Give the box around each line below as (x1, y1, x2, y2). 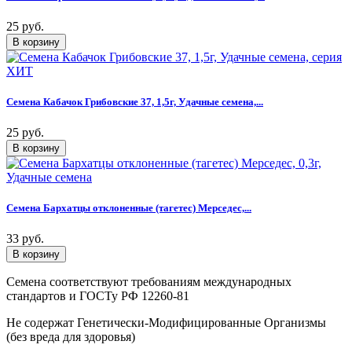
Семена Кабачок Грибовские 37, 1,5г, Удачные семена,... (6, 95, 263, 108)
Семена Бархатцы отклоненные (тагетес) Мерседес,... (6, 202, 251, 214)
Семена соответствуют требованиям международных (6, 275, 291, 289)
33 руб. (6, 232, 44, 246)
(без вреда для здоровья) (6, 330, 135, 344)
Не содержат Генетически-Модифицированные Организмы (6, 316, 326, 330)
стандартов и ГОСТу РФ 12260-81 (6, 289, 189, 303)
